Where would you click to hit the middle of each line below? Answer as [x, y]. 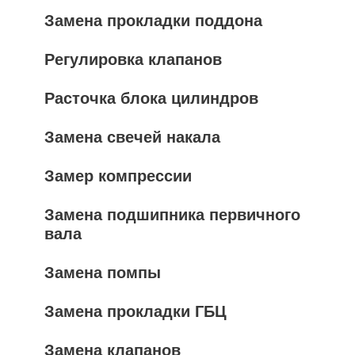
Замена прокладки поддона [153, 20]
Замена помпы [103, 272]
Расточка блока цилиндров [151, 98]
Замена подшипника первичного [172, 214]
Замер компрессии [118, 176]
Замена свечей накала [132, 137]
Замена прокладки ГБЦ [136, 311]
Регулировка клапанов [133, 59]
